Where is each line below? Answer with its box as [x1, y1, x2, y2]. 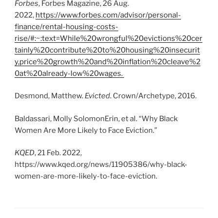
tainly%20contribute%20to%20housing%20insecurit [15, 45, 200, 54]
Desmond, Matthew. [15, 91, 85, 101]
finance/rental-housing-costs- [15, 22, 118, 31]
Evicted [85, 91, 110, 101]
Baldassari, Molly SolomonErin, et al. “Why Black [15, 114, 178, 123]
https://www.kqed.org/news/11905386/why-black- [15, 160, 187, 169]
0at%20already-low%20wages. [15, 69, 124, 78]
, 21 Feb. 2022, [35, 148, 82, 158]
